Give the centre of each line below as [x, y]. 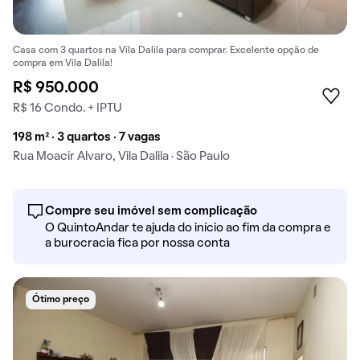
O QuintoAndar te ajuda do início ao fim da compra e [188, 229]
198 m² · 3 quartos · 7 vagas [87, 138]
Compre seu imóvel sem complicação [151, 212]
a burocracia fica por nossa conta [137, 244]
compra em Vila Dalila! [63, 64]
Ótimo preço [61, 300]
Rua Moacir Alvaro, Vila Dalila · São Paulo [121, 157]
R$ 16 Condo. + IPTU [67, 109]
